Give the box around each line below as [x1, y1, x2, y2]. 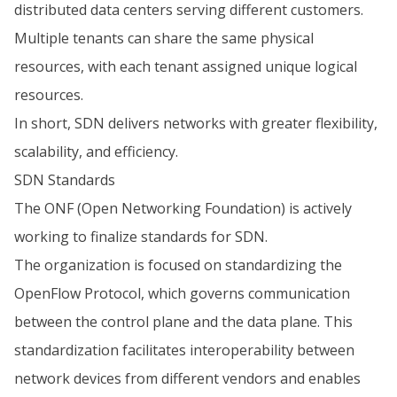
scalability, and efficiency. [14, 142, 178, 161]
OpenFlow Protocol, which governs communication [14, 284, 350, 303]
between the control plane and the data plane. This [14, 312, 353, 331]
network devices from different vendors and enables [14, 369, 361, 388]
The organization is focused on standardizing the [14, 255, 342, 275]
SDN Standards [14, 170, 115, 190]
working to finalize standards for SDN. [14, 227, 268, 246]
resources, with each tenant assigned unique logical [14, 57, 357, 76]
